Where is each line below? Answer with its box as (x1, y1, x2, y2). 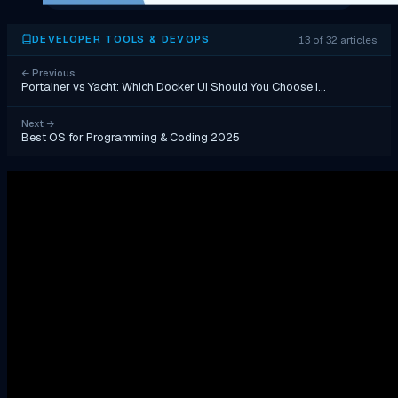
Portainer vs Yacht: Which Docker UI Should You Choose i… (21, 78, 326, 94)
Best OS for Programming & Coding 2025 (21, 129, 240, 145)
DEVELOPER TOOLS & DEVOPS (32, 33, 211, 46)
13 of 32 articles (298, 32, 377, 46)
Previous (29, 66, 75, 79)
